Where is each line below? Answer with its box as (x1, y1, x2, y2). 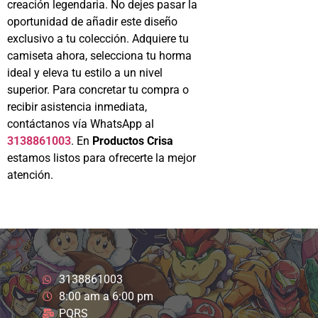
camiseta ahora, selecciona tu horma (7, 48, 192, 62)
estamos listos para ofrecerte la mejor (7, 150, 196, 165)
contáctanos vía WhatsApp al (7, 116, 154, 131)
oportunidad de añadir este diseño (7, 14, 177, 28)
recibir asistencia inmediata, (7, 99, 147, 114)
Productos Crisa (92, 133, 173, 148)
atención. (7, 168, 53, 182)
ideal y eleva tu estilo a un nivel (7, 65, 163, 79)
